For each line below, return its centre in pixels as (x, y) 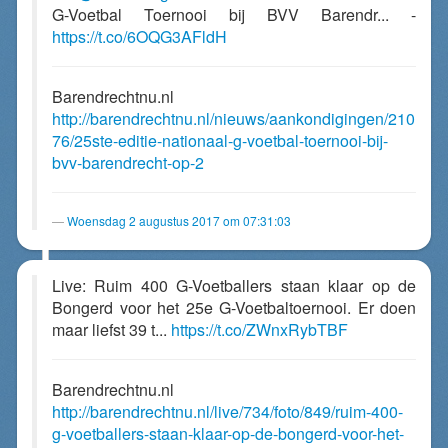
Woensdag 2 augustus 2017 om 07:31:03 (179, 220)
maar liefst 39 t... (111, 329)
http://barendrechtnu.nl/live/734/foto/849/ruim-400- (227, 411)
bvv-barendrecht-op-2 (128, 162)
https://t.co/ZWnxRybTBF (259, 329)
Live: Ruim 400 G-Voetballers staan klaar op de (234, 285)
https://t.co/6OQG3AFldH (139, 36)
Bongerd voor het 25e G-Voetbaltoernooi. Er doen (234, 307)
